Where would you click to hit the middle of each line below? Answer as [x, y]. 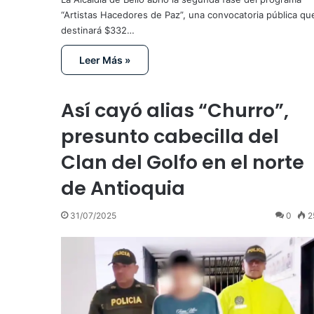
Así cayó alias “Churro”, [175, 110]
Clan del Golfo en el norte [183, 162]
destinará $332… [98, 30]
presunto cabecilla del [170, 136]
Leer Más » [105, 60]
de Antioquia [123, 188]
